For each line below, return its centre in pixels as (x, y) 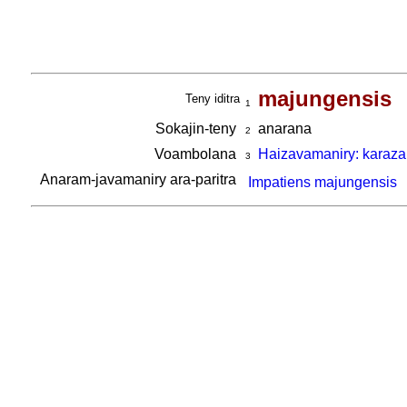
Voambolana (197, 154)
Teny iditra (212, 99)
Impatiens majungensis (322, 182)
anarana (281, 129)
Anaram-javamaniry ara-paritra (139, 179)
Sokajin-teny (197, 129)
